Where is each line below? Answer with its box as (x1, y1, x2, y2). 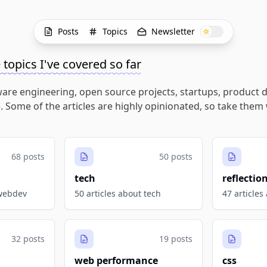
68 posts (11, 151, 45, 162)
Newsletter (151, 26, 195, 37)
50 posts (159, 151, 193, 162)
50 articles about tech (74, 188, 161, 199)
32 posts (11, 233, 45, 244)
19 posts (159, 233, 193, 244)
